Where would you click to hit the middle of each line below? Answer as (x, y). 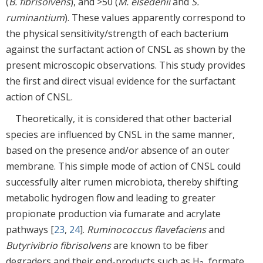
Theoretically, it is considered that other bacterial (123, 118)
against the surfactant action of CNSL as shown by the (126, 49)
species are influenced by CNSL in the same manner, (120, 134)
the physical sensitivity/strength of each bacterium (117, 33)
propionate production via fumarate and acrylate (113, 213)
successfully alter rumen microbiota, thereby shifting (122, 182)
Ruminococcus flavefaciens (146, 229)
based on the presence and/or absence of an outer (118, 150)
